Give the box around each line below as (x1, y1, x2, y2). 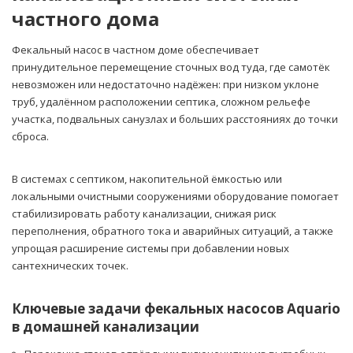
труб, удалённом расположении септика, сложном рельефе (12, 95, 310, 110)
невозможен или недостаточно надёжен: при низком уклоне (12, 77, 319, 92)
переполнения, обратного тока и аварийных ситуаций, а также (12, 224, 333, 239)
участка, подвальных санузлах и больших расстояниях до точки (12, 112, 338, 127)
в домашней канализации (12, 318, 199, 336)
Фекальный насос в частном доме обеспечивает (12, 43, 259, 58)
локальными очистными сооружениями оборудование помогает (12, 189, 339, 204)
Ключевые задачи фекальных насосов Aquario (12, 299, 340, 318)
